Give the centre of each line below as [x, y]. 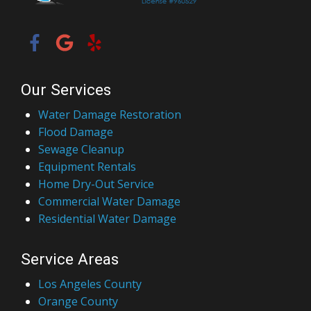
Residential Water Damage [107, 189]
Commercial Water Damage [109, 172]
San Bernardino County [99, 289]
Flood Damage [76, 102]
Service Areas [70, 230]
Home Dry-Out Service [96, 154]
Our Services [66, 60]
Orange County [78, 272]
